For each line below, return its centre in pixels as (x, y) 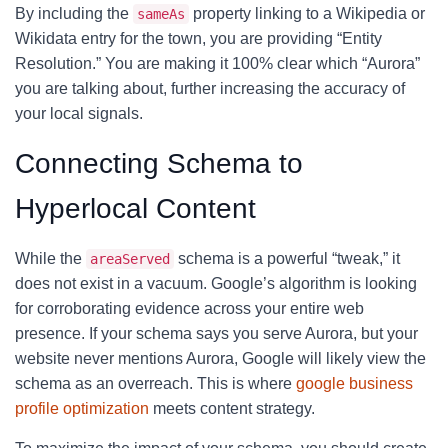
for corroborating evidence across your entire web (189, 308)
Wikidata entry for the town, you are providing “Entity (198, 38)
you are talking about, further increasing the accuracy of (210, 88)
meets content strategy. (232, 408)
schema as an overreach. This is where (155, 383)
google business (354, 383)
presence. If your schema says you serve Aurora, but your (216, 333)
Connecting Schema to (159, 163)
